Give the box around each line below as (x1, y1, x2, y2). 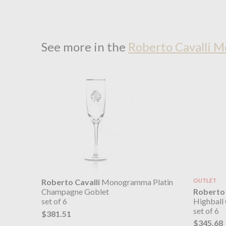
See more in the (41, 39, 128, 54)
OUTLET (193, 177, 216, 184)
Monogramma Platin (100, 177, 173, 187)
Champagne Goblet (41, 187, 109, 197)
